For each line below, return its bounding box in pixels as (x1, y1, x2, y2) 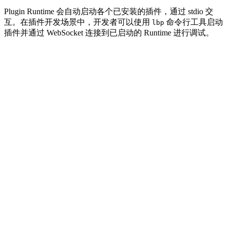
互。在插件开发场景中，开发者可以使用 (4, 18, 152, 27)
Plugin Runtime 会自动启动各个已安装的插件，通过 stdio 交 (4, 7, 213, 16)
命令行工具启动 (164, 18, 223, 27)
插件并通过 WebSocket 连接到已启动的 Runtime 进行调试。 (4, 28, 214, 37)
